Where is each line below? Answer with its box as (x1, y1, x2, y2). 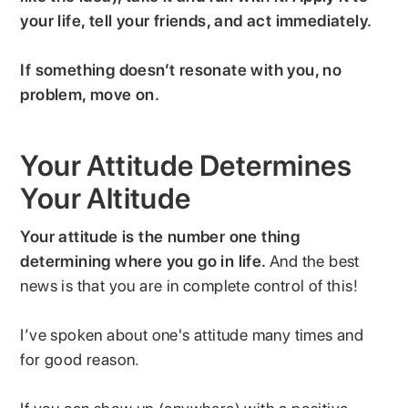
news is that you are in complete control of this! (20, 275, 359, 295)
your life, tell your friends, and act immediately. (20, 10, 376, 30)
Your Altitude (20, 180, 191, 216)
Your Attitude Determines (20, 148, 352, 183)
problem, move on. (20, 84, 164, 104)
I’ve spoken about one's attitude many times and (20, 324, 364, 344)
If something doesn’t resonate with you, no (20, 59, 342, 79)
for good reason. (20, 349, 145, 369)
